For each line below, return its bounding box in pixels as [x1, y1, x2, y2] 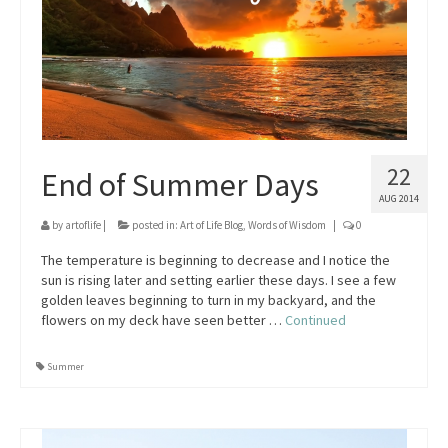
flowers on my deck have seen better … [41, 311, 285, 329]
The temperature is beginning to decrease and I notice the [41, 251, 390, 269]
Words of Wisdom [248, 218, 326, 232]
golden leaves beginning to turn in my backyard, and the [41, 291, 376, 309]
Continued [285, 311, 346, 329]
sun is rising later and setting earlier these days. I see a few [41, 271, 396, 289]
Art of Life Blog [180, 218, 243, 232]
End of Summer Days [41, 165, 319, 205]
